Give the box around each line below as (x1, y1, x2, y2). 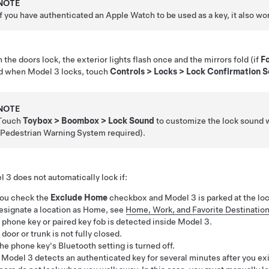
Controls (110, 66, 145, 76)
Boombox (61, 115, 100, 125)
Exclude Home (50, 192, 107, 202)
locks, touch (59, 66, 110, 76)
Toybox (23, 115, 53, 125)
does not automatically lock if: (11, 172, 127, 182)
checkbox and (107, 192, 165, 202)
